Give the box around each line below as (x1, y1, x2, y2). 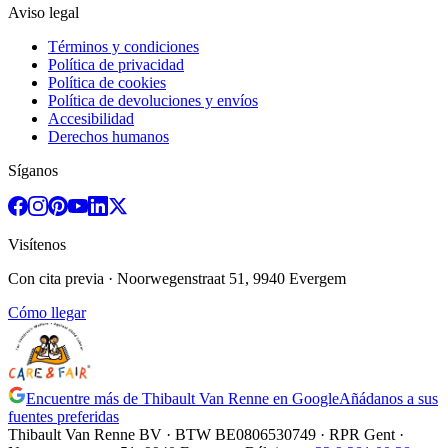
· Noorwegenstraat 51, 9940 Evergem (104, 270, 346, 288)
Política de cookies (48, 74, 166, 92)
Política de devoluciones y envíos (48, 92, 258, 110)
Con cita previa (8, 270, 104, 288)
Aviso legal (8, 4, 79, 22)
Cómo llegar (8, 304, 86, 322)
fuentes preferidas (8, 408, 119, 426)
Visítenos (8, 236, 66, 254)
